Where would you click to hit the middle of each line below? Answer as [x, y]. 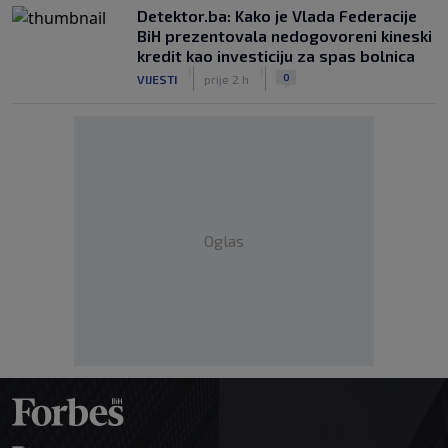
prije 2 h [226, 78]
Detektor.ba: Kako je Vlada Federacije [277, 15]
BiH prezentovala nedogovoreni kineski [284, 35]
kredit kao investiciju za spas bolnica [276, 55]
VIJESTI [157, 78]
